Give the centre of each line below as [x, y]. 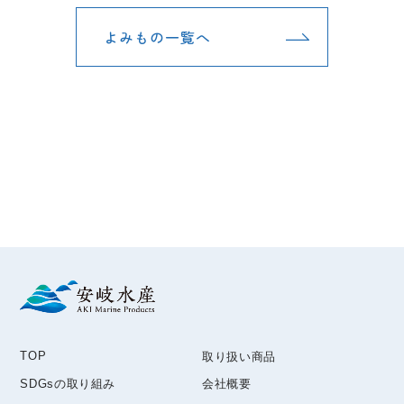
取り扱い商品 [239, 357]
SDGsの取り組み [68, 384]
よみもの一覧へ [157, 37]
